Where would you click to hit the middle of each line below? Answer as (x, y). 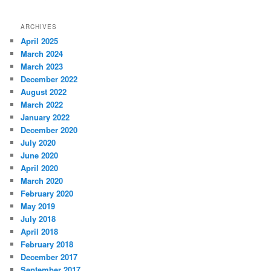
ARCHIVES (39, 27)
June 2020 (40, 155)
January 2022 (45, 117)
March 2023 (42, 67)
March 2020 (42, 181)
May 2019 (38, 206)
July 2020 (38, 143)
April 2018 (40, 232)
